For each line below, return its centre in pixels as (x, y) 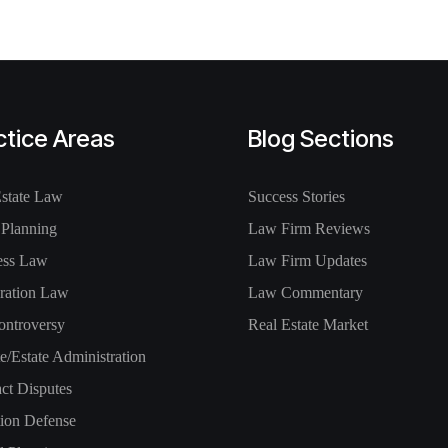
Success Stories (296, 196)
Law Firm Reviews (309, 228)
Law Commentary (305, 292)
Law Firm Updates (307, 260)
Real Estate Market (308, 324)
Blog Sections (321, 138)
